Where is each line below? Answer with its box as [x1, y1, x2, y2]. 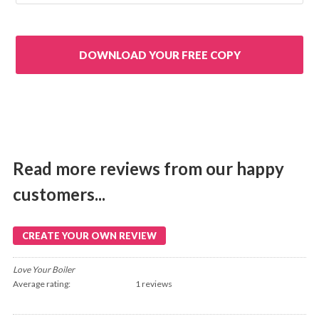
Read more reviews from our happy [13, 158, 284, 179]
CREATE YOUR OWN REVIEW [22, 230, 157, 242]
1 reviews [135, 278, 172, 290]
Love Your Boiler [13, 264, 75, 276]
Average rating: [13, 278, 72, 290]
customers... [13, 184, 105, 205]
